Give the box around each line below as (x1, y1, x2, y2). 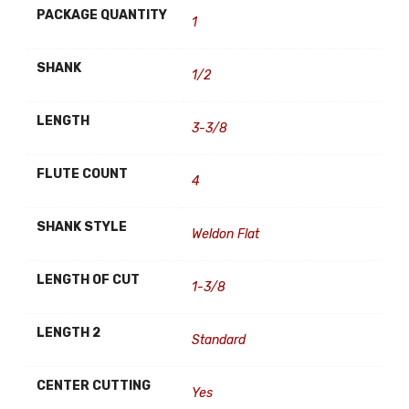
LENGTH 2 (37, 325, 100, 341)
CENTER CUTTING (37, 378, 151, 393)
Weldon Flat (192, 226, 259, 242)
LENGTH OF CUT (37, 272, 140, 288)
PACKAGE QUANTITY (37, 7, 167, 23)
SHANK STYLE (37, 219, 127, 235)
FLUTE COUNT (37, 166, 128, 182)
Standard (192, 332, 246, 348)
